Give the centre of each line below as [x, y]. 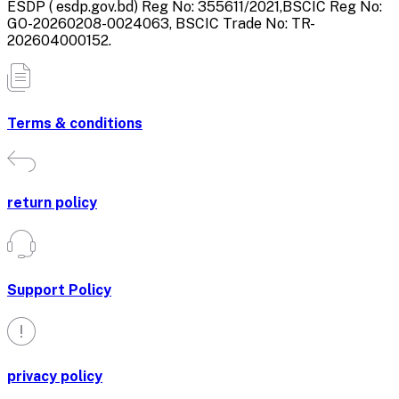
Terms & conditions [75, 123]
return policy [52, 203]
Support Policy [59, 289]
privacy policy [55, 377]
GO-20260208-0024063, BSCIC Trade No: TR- [161, 24]
